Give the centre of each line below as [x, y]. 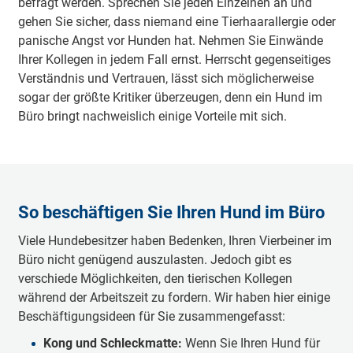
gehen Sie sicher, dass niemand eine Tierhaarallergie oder [176, 22]
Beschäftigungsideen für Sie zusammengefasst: [153, 316]
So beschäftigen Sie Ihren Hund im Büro [171, 212]
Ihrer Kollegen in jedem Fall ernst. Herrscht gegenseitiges [174, 59]
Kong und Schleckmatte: [112, 343]
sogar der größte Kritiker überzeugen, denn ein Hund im [170, 97]
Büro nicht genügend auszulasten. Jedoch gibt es [154, 260]
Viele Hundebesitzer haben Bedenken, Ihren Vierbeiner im [175, 241]
